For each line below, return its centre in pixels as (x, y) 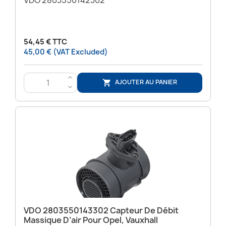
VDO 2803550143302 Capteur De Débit (101, 210)
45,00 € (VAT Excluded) (66, 52)
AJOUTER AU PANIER (146, 82)
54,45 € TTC (45, 42)
